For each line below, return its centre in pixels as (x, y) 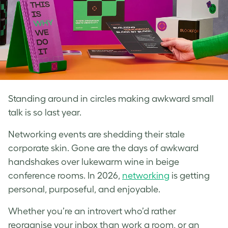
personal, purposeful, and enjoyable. (84, 189)
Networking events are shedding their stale (96, 134)
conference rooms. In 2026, (65, 175)
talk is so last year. (45, 112)
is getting (190, 175)
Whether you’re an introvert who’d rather (92, 211)
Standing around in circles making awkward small (111, 98)
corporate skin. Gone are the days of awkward (103, 148)
